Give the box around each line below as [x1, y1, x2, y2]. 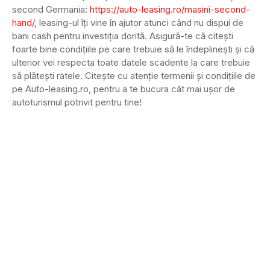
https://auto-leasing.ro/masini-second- [90, 4, 250, 16]
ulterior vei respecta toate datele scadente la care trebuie [12, 57, 250, 69]
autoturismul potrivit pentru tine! [12, 96, 142, 108]
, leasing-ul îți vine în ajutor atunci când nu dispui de [34, 17, 243, 29]
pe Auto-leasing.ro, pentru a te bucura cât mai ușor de [12, 83, 235, 95]
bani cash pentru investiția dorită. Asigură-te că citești [12, 30, 233, 42]
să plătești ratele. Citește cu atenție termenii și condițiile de [12, 70, 256, 82]
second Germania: [12, 4, 90, 16]
